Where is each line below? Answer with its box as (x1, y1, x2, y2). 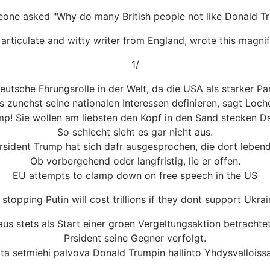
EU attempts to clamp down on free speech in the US (13, 169, 257, 181)
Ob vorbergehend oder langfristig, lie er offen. (30, 154, 240, 167)
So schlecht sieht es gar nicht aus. (57, 125, 213, 138)
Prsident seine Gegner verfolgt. (64, 231, 206, 244)
